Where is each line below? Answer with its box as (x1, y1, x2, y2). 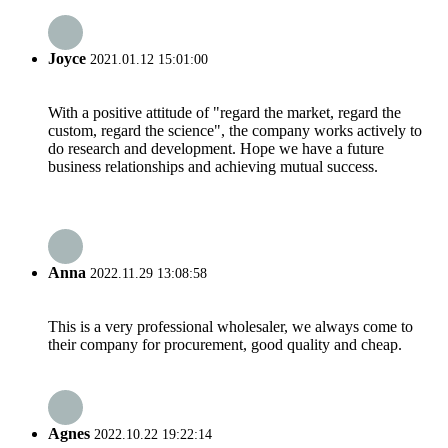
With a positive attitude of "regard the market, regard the (48, 104, 401, 122)
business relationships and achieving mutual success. (48, 158, 378, 176)
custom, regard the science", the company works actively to (48, 122, 422, 140)
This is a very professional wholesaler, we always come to (48, 317, 413, 335)
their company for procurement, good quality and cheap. (48, 335, 402, 353)
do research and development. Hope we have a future (48, 140, 384, 158)
